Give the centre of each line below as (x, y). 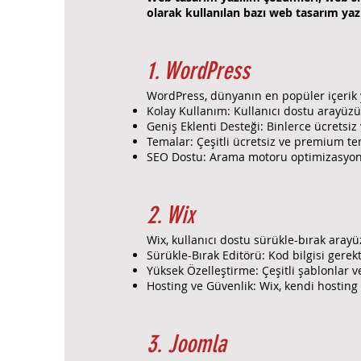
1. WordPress (198, 71)
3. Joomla (187, 344)
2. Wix (171, 215)
